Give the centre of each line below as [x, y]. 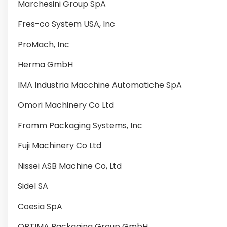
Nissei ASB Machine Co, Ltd [70, 166]
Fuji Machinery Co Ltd [60, 146]
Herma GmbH [45, 65]
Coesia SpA [40, 206]
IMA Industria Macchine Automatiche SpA [100, 85]
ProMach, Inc [44, 44]
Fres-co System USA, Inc [66, 24]
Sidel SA [33, 186]
